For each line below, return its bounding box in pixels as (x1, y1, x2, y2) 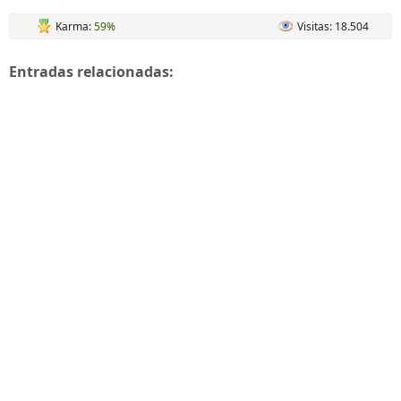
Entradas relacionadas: (9, 62, 174, 81)
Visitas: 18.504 (297, 19, 369, 34)
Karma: (55, 19, 94, 34)
